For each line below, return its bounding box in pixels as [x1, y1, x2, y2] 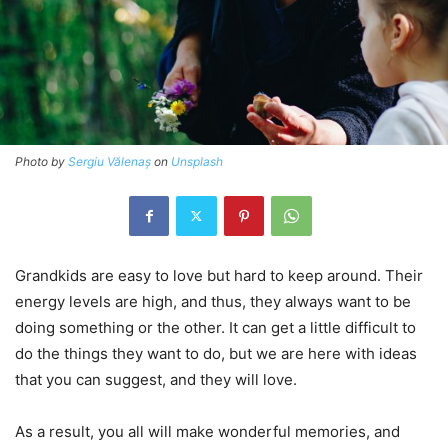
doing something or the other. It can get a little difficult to [15, 317, 416, 337]
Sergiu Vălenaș [68, 153, 151, 169]
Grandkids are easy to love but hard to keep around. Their [15, 265, 423, 285]
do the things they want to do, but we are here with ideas [15, 343, 417, 363]
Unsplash [171, 153, 223, 169]
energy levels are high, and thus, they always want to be [15, 291, 411, 311]
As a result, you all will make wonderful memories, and [15, 421, 400, 441]
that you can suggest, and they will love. [15, 369, 301, 389]
